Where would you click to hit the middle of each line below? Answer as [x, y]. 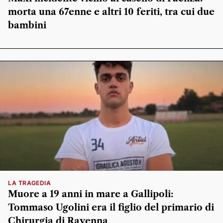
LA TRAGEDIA [30, 183]
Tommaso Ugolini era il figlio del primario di [111, 208]
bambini [27, 26]
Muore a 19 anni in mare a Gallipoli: [91, 194]
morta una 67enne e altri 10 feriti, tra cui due [111, 12]
